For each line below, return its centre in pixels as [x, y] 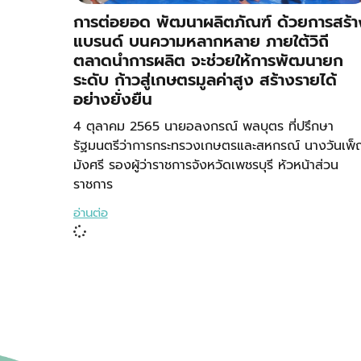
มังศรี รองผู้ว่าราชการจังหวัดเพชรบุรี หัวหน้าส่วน [205, 166]
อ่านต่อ [90, 213]
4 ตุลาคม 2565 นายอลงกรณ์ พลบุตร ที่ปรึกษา [203, 127]
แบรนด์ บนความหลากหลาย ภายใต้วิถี [201, 41]
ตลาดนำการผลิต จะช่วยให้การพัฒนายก [208, 61]
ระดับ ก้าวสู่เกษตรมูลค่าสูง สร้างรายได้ [205, 80]
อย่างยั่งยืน [112, 100]
